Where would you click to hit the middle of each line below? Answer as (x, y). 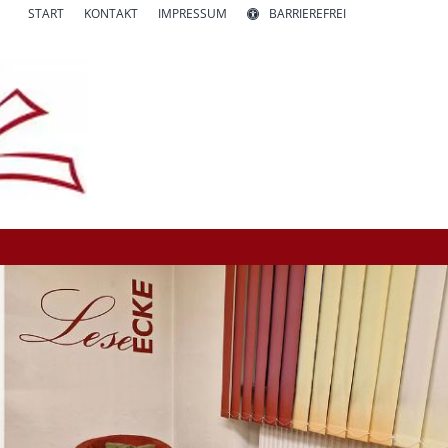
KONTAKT (111, 13)
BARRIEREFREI (307, 13)
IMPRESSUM (192, 13)
